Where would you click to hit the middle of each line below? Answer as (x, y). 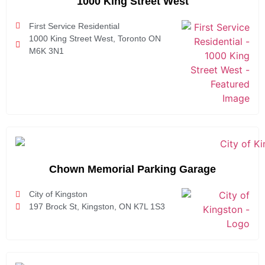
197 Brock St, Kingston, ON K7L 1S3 (97, 207)
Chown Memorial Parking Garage (132, 169)
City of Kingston (58, 194)
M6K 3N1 (46, 51)
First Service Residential (74, 26)
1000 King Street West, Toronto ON (95, 38)
